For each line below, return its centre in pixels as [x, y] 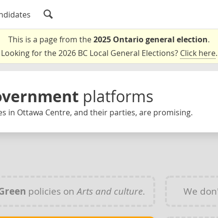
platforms [118, 96]
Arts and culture [109, 191]
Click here [198, 53]
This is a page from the [51, 39]
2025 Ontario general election [151, 39]
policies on [51, 191]
